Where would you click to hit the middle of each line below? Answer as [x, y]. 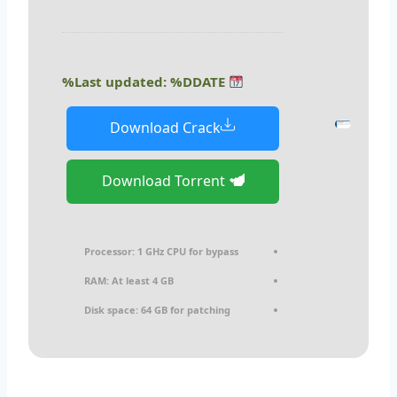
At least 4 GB [141, 280]
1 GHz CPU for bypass [187, 251]
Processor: [109, 251]
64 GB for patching [184, 309]
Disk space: [111, 309]
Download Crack [165, 128]
